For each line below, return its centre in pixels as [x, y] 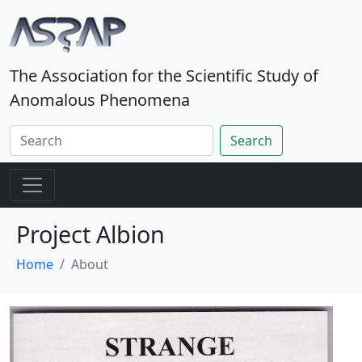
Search [251, 141]
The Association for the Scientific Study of [164, 76]
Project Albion [90, 234]
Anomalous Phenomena [100, 100]
